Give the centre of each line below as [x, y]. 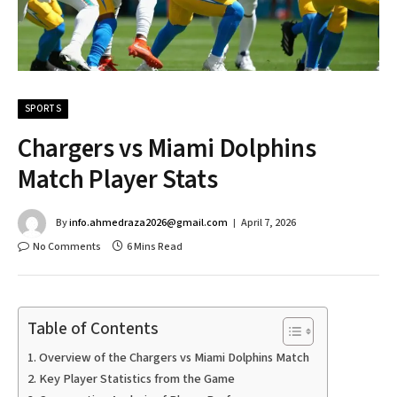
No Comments [67, 246]
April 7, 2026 [269, 222]
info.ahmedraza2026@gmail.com [148, 222]
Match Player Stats [118, 179]
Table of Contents [93, 328]
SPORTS [43, 108]
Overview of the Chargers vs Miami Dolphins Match [174, 357]
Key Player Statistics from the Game [136, 378]
